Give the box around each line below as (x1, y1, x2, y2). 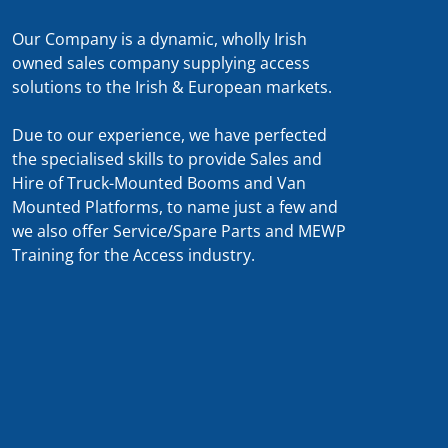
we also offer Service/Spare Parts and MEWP (12, 219, 346, 242)
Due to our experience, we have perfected (12, 123, 327, 146)
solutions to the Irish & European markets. (12, 75, 332, 98)
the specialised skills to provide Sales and (12, 147, 322, 170)
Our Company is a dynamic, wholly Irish (12, 27, 307, 50)
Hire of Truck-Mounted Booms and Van (12, 171, 306, 194)
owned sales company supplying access (12, 51, 310, 74)
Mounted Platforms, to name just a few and (12, 195, 338, 218)
